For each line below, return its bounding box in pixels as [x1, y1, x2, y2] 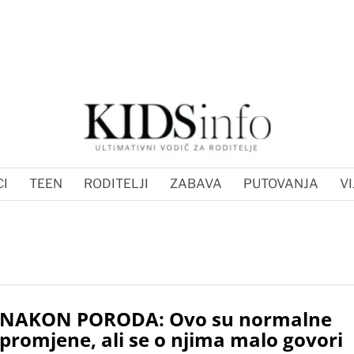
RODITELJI [84, 175, 149, 191]
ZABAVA [170, 175, 222, 191]
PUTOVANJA [243, 175, 318, 191]
